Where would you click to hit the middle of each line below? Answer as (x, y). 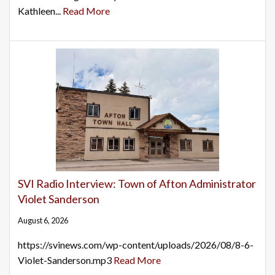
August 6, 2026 (43, 221)
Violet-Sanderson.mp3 (66, 260)
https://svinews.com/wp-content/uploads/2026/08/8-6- (136, 245)
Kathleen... (40, 11)
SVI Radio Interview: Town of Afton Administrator (137, 184)
